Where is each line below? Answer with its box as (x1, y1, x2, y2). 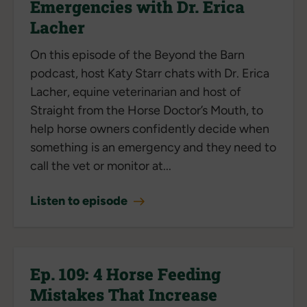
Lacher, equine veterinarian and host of (30, 84, 241, 99)
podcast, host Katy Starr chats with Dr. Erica (30, 65, 269, 81)
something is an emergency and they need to (30, 139, 276, 155)
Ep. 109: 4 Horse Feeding (30, 262, 221, 285)
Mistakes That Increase (30, 283, 217, 306)
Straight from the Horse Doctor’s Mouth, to (30, 102, 263, 118)
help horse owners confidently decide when (30, 121, 269, 136)
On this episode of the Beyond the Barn (30, 47, 245, 62)
